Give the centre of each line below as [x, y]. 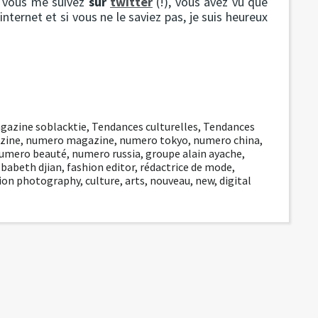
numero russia [106, 153]
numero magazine [70, 139]
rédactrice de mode [186, 166]
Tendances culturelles [145, 126]
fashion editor [101, 166]
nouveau [170, 180]
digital [235, 180]
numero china [226, 139]
